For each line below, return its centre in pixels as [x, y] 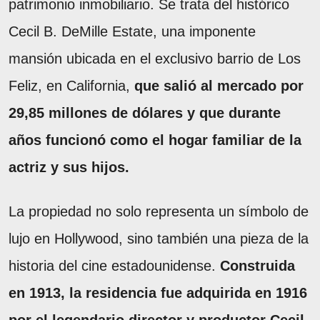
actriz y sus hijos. [69, 167]
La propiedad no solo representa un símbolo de [159, 211]
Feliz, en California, [71, 85]
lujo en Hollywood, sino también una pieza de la [159, 238]
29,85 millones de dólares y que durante [145, 112]
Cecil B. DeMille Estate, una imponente [132, 31]
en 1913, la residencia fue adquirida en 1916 [158, 292]
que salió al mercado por [219, 85]
